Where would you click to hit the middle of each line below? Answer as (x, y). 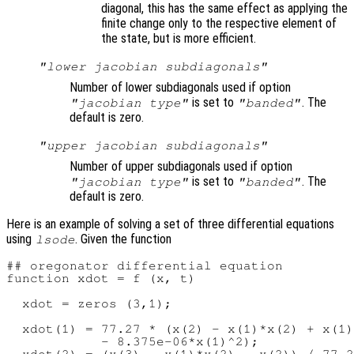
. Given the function (124, 239)
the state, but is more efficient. (179, 39)
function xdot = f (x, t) (101, 279)
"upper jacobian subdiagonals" (153, 146)
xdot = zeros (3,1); (89, 304)
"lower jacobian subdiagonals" (153, 67)
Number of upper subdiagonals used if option (181, 167)
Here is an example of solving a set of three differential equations (170, 224)
